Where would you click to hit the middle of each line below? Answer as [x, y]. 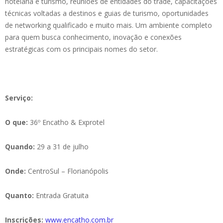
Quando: [20, 147]
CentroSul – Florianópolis [67, 171]
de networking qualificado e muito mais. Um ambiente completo [109, 25]
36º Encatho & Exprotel [66, 122]
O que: [16, 122]
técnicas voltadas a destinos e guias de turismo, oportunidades [107, 13]
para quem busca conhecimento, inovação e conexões [93, 37]
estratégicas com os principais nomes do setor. [81, 49]
